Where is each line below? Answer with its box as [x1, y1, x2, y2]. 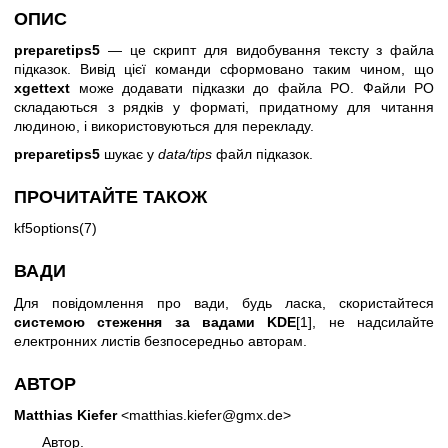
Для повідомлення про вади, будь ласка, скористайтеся [14, 294, 434, 311]
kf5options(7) [14, 220, 97, 237]
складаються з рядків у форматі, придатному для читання [14, 99, 434, 116]
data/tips [158, 145, 212, 162]
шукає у [100, 145, 158, 162]
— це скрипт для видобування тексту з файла [100, 42, 434, 59]
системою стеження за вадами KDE [14, 313, 297, 330]
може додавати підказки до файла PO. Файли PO [70, 80, 434, 97]
